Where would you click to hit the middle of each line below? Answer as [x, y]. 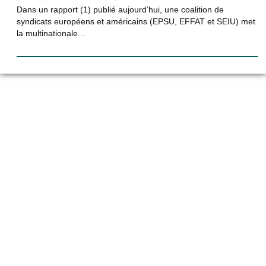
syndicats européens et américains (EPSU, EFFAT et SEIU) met [136, 21]
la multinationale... [51, 33]
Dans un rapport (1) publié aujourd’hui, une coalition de [120, 9]
